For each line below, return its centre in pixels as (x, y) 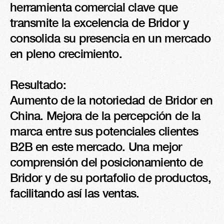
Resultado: (38, 84)
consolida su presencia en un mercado (110, 38)
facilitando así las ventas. (75, 193)
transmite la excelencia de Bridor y (99, 22)
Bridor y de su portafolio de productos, (110, 177)
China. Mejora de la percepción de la (105, 115)
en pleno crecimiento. (66, 53)
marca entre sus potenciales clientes (104, 131)
